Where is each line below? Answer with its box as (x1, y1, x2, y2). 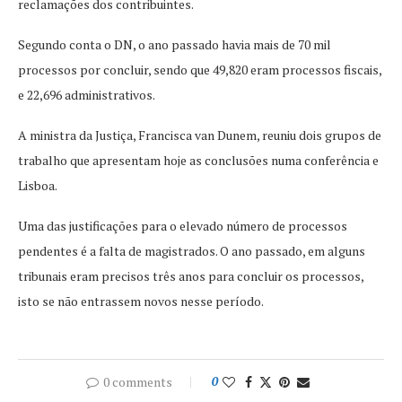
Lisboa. (18, 177, 57, 194)
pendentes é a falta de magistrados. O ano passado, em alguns (18, 242, 365, 259)
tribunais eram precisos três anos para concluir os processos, (18, 267, 363, 284)
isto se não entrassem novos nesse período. (18, 293, 264, 310)
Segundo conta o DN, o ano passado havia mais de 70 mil (18, 36, 331, 53)
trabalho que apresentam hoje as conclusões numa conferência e (18, 152, 379, 169)
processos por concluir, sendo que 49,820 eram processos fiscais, (18, 61, 381, 78)
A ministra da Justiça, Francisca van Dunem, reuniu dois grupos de (18, 127, 381, 144)
